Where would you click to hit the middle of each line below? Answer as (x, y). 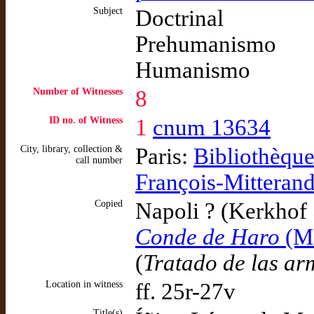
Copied (109, 204)
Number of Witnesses (78, 91)
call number (99, 160)
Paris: (164, 156)
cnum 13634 (212, 128)
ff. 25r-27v (185, 292)
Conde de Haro (207, 237)
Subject (108, 11)
